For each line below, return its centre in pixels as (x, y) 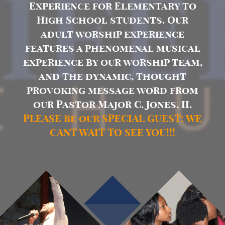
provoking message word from (113, 90)
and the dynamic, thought (113, 76)
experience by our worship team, (113, 62)
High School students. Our (113, 20)
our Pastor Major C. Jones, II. (113, 104)
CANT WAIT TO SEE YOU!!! (113, 133)
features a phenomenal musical (113, 48)
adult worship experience (113, 34)
